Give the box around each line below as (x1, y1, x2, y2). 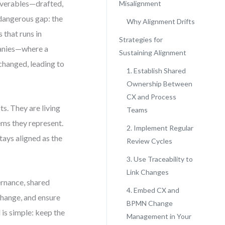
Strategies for (119, 35, 163, 44)
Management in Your (126, 212, 191, 220)
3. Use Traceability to (126, 155, 193, 163)
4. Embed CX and (126, 186, 179, 194)
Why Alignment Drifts (126, 17, 195, 26)
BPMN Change (126, 199, 173, 207)
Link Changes (126, 168, 169, 176)
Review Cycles (126, 137, 172, 145)
